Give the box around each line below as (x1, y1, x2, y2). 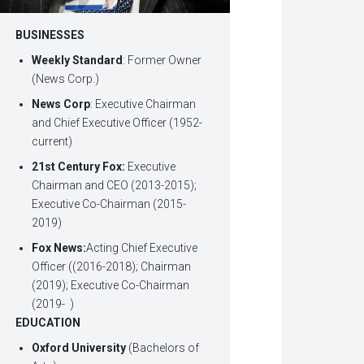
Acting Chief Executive (86, 241, 198, 255)
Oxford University (32, 341, 129, 355)
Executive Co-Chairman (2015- (32, 197, 187, 211)
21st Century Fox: (32, 160, 128, 174)
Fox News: (32, 241, 87, 255)
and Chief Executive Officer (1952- (32, 116, 203, 130)
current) (32, 135, 73, 149)
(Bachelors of (128, 341, 200, 355)
